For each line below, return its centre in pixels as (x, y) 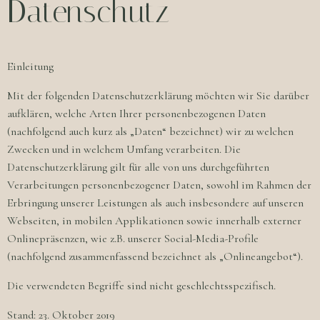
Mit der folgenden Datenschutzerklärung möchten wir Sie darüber (158, 96)
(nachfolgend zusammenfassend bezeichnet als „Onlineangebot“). (155, 256)
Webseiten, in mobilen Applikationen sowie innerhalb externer (154, 221)
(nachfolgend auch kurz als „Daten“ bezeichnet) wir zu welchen (150, 131)
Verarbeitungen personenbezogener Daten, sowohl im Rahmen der (159, 185)
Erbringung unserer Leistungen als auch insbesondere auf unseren (155, 203)
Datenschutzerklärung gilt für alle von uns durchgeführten (138, 167)
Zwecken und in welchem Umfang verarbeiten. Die (124, 149)
